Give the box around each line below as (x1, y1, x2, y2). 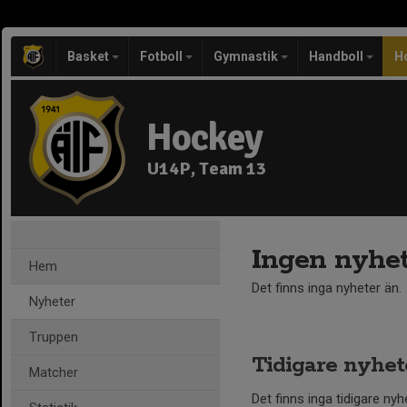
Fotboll (140, 49, 185, 64)
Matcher (29, 364, 78, 381)
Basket (67, 49, 112, 64)
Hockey (146, 114, 263, 161)
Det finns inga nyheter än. (252, 280, 402, 296)
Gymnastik (213, 49, 281, 64)
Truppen (29, 329, 78, 345)
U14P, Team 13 (147, 157, 266, 180)
